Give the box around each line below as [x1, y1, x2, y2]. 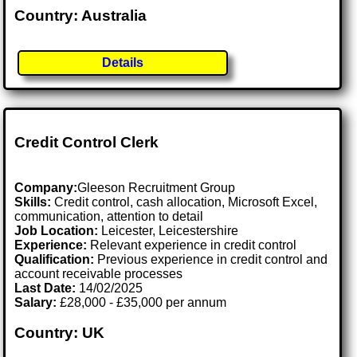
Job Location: [14, 223, 102, 237]
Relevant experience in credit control [87, 237, 297, 252]
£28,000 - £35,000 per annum [57, 295, 227, 309]
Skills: [14, 194, 52, 209]
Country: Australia [14, 6, 147, 24]
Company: [14, 180, 78, 194]
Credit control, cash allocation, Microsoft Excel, [51, 194, 318, 209]
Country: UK [14, 324, 105, 342]
